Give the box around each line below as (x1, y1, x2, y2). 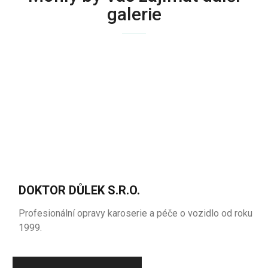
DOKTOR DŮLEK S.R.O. (19, 183, 141, 197)
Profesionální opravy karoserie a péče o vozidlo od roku (19, 208, 253, 219)
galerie (106, 4, 162, 25)
